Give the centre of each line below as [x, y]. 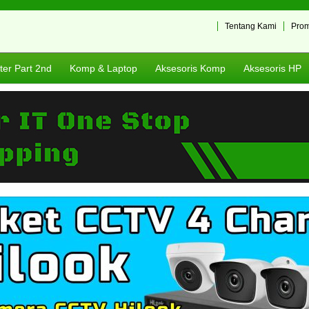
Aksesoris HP [272, 68]
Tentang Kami [251, 26]
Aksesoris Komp [190, 68]
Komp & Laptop [103, 68]
